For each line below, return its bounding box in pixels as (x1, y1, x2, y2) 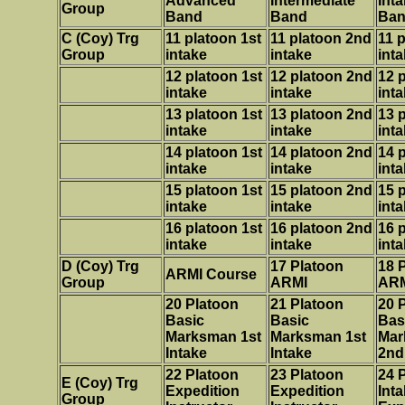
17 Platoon (270, 259, 344, 274)
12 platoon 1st (165, 69, 262, 84)
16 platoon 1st (165, 221, 262, 236)
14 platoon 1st (165, 145, 262, 160)
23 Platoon (270, 367, 344, 382)
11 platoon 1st (165, 31, 261, 46)
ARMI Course (165, 267, 257, 282)
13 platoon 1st (165, 107, 262, 122)
